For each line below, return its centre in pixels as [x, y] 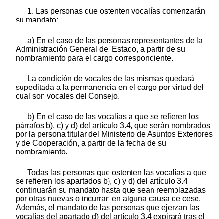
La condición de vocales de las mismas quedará [111, 78]
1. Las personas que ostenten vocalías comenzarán [116, 11]
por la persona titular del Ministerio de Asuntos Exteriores [114, 134]
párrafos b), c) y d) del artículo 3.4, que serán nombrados [113, 125]
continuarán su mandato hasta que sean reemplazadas [111, 190]
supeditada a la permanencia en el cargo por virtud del [110, 87]
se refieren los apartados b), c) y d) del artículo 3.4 [102, 181]
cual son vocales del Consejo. [68, 96]
